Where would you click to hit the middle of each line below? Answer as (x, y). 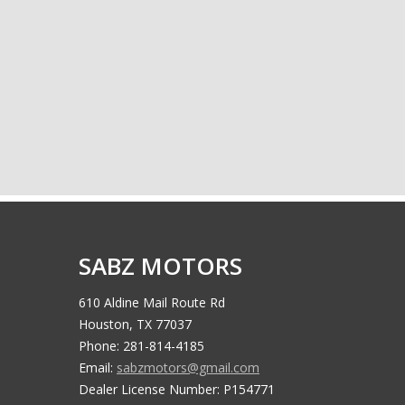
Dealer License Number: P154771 (177, 389)
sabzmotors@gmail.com (188, 367)
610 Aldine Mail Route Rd (152, 302)
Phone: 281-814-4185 (141, 345)
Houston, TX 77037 (135, 324)
